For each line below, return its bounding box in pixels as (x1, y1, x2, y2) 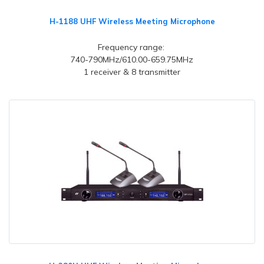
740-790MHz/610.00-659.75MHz (71, 54, 193, 65)
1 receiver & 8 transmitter (84, 67, 180, 77)
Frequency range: (97, 42, 167, 52)
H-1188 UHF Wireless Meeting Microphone (49, 16, 215, 26)
